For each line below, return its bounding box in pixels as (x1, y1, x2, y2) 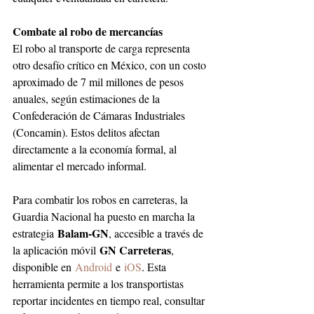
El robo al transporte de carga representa (13, 41, 193, 56)
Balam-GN (57, 225, 109, 242)
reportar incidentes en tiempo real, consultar (13, 293, 207, 308)
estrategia (13, 226, 57, 241)
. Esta (142, 259, 169, 275)
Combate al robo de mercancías (13, 23, 163, 40)
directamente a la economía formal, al (13, 142, 179, 157)
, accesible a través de (109, 226, 206, 241)
